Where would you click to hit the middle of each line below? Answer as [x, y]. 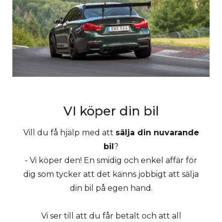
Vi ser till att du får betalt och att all [111, 216]
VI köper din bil [111, 111]
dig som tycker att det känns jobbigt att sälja [111, 174]
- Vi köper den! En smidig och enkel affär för [111, 160]
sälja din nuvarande [157, 132]
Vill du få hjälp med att [69, 132]
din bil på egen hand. [111, 188]
